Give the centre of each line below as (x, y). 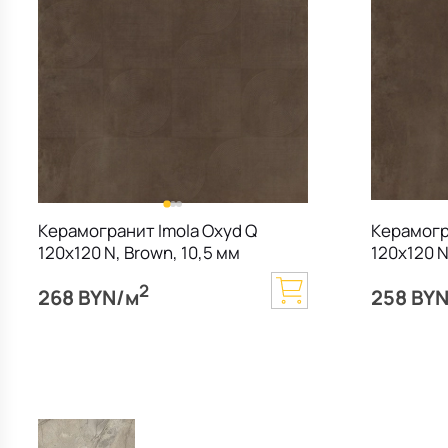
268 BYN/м (89, 296)
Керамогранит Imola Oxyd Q (148, 231)
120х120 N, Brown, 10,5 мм (139, 253)
